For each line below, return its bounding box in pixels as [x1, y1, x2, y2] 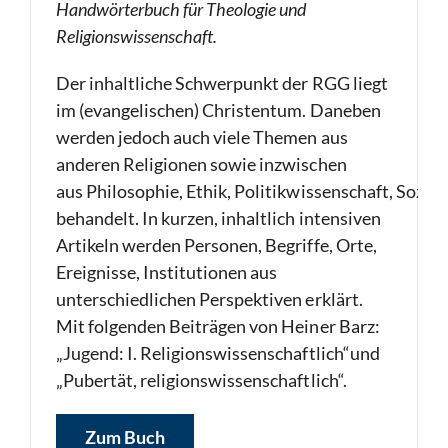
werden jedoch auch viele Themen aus [56, 126, 348, 148]
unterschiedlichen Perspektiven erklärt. [56, 288, 363, 310]
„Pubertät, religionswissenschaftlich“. [56, 369, 347, 391]
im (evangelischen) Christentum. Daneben [56, 99, 381, 121]
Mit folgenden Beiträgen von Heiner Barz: [56, 315, 380, 337]
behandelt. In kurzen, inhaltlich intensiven [56, 207, 381, 229]
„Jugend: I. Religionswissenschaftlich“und [56, 342, 380, 364]
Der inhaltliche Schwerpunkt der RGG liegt [56, 72, 388, 94]
